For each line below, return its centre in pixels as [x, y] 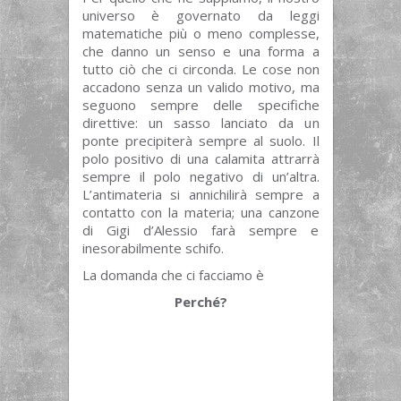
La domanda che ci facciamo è [173, 275]
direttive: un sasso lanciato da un [200, 123]
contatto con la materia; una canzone [200, 212]
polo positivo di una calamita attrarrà [200, 158]
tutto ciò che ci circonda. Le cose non [200, 69]
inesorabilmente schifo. [153, 248]
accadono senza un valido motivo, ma [200, 87]
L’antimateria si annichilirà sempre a [200, 194]
